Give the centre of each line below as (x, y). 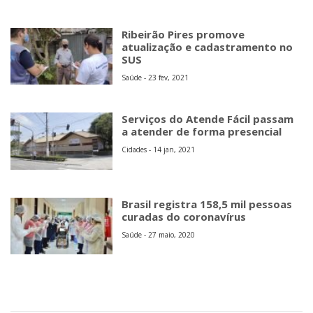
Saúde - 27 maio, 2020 (159, 234)
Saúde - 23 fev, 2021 (155, 78)
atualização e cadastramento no (208, 47)
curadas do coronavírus (184, 216)
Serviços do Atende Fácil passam (208, 119)
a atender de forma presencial (202, 132)
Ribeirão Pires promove (183, 35)
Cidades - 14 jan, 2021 (159, 150)
